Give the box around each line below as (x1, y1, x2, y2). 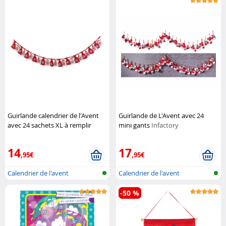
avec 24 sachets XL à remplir (8, 121, 91, 130)
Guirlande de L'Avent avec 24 (119, 111, 204, 121)
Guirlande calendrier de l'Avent (8, 111, 99, 121)
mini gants (119, 121, 152, 130)
